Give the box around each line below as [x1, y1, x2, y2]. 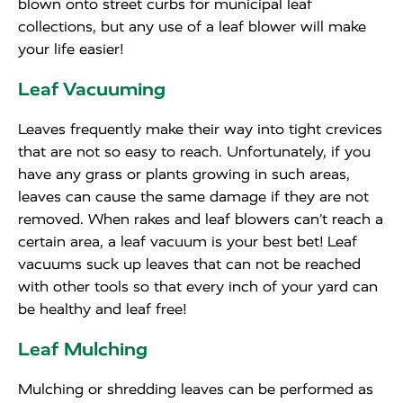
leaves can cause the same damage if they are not [18, 188, 369, 205]
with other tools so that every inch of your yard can [18, 278, 378, 295]
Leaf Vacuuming [18, 78, 166, 100]
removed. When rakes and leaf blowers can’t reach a [18, 210, 383, 228]
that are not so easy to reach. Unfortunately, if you [18, 143, 371, 160]
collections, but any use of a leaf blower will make [18, 18, 366, 35]
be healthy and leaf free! [18, 300, 186, 318]
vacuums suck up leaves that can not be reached [18, 255, 361, 273]
